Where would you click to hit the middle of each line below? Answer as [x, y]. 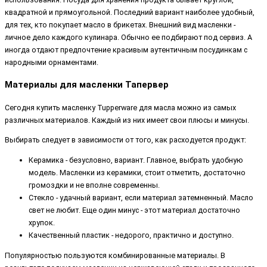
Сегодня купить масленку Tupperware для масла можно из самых [120, 107]
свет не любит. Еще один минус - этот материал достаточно [134, 210]
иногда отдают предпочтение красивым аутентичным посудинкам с [126, 50]
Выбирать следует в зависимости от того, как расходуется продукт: [125, 140]
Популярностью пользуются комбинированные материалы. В [115, 255]
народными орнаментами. [52, 63]
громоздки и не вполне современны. [94, 185]
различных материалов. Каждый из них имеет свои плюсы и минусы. [127, 120]
